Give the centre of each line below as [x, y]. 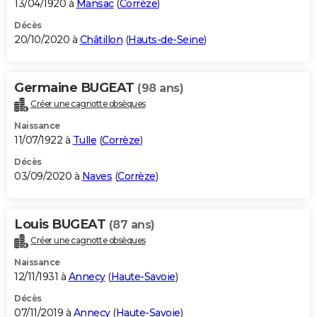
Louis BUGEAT [62, 225]
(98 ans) [160, 88]
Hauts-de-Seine [166, 40]
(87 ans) [132, 225]
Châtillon [101, 40]
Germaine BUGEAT [76, 88]
